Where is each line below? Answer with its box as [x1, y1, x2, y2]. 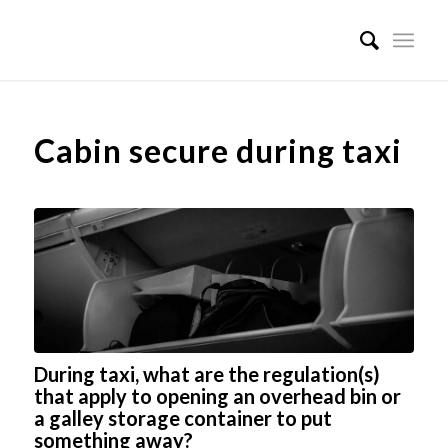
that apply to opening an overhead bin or [33, 383, 401, 408]
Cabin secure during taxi [33, 131, 402, 170]
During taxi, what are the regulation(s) [33, 361, 380, 386]
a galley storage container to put [33, 405, 332, 430]
